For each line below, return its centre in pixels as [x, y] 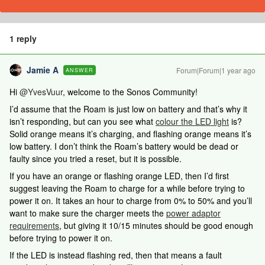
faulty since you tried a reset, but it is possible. [96, 159]
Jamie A [43, 70]
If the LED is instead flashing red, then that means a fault [116, 255]
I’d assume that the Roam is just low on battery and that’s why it [128, 109]
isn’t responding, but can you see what [83, 121]
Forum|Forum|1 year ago [216, 70]
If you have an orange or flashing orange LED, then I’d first [119, 176]
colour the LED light [192, 121]
